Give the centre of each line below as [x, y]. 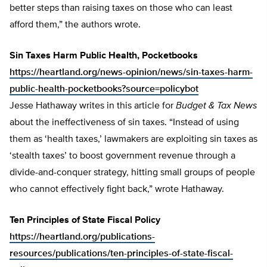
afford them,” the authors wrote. [75, 25]
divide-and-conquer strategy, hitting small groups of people [132, 173]
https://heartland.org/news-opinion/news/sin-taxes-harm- [131, 73]
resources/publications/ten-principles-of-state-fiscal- [121, 254]
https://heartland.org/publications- [82, 237]
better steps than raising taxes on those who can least [121, 9]
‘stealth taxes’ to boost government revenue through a [122, 156]
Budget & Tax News [216, 106]
